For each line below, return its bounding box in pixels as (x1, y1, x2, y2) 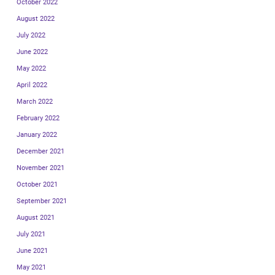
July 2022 (17, 31, 45, 39)
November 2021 (17, 163, 64, 172)
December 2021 (17, 147, 64, 155)
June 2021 (17, 246, 48, 255)
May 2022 (17, 64, 46, 72)
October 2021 (17, 180, 58, 188)
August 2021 (17, 213, 55, 222)
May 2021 (17, 263, 46, 271)
